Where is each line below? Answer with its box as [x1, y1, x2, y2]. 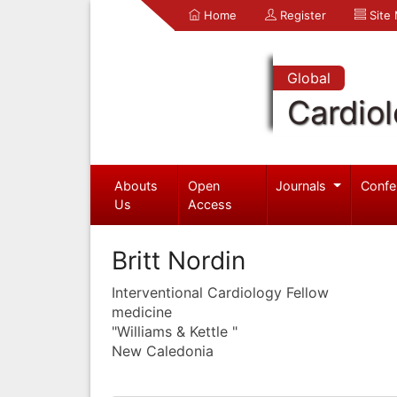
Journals [276, 177, 331, 193]
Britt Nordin [112, 245, 245, 276]
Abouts [113, 177, 158, 193]
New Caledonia [112, 341, 214, 360]
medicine [112, 302, 172, 321]
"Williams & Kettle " [112, 322, 237, 340]
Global [286, 69, 331, 87]
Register [276, 8, 326, 22]
